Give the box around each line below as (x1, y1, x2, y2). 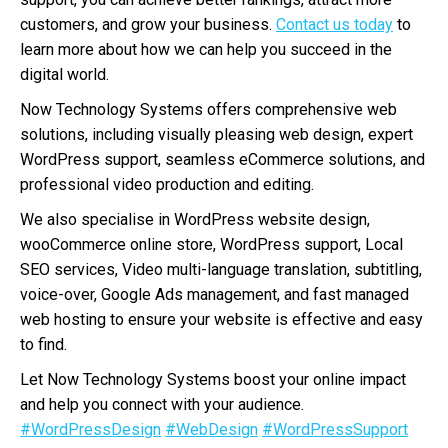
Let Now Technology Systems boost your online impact (20, 370, 406, 389)
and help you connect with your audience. (20, 395, 304, 414)
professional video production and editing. (20, 175, 314, 194)
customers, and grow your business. (20, 15, 276, 34)
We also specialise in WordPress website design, (20, 210, 370, 229)
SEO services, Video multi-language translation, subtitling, (20, 260, 422, 279)
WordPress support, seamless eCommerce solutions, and (20, 150, 425, 169)
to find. (20, 335, 67, 354)
